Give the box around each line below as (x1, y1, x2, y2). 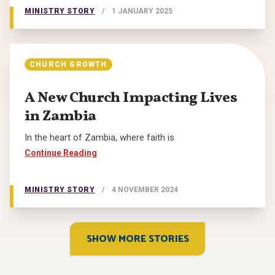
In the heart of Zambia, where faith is (25, 132, 174, 144)
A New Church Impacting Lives (25, 88, 238, 109)
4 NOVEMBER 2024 (112, 185, 179, 195)
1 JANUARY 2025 (112, 7, 173, 16)
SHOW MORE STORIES (86, 231, 189, 248)
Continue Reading (25, 148, 97, 158)
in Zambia (25, 106, 96, 128)
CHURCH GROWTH (29, 60, 107, 69)
